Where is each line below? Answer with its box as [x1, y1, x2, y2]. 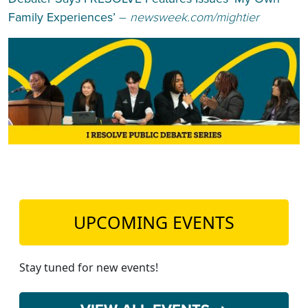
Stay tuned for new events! [19, 259, 158, 275]
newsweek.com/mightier [130, 10, 259, 25]
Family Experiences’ [8, 10, 115, 25]
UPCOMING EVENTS [74, 210, 234, 234]
